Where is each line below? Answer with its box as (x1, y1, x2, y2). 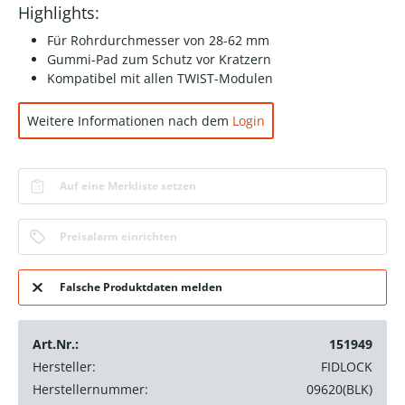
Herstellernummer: (33, 381, 148, 399)
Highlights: (18, 2, 99, 24)
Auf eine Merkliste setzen (59, 178, 196, 194)
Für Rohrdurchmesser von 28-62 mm (47, 32, 269, 50)
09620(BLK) (306, 381, 372, 399)
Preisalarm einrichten (59, 229, 177, 245)
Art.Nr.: (33, 335, 79, 353)
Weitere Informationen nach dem (27, 112, 232, 130)
